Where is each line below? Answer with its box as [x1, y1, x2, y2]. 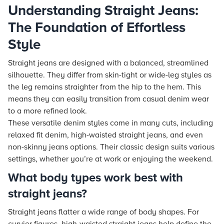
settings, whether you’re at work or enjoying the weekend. [8, 154, 213, 164]
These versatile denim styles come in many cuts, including [8, 118, 213, 128]
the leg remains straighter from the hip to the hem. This [8, 82, 201, 92]
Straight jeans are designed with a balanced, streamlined [8, 58, 208, 68]
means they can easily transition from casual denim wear [8, 94, 209, 104]
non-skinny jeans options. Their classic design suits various [8, 142, 214, 152]
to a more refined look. [8, 106, 87, 116]
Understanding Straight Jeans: [8, 2, 198, 19]
